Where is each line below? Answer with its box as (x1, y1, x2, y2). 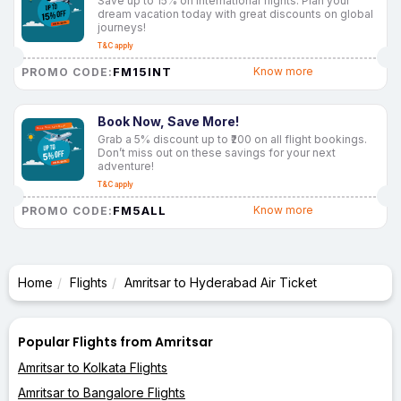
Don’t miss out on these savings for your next (98, 145, 336, 159)
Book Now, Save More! (98, 113, 239, 129)
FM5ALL (113, 202, 166, 218)
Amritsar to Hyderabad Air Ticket (124, 274, 317, 290)
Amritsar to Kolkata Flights (18, 359, 167, 375)
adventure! (98, 158, 154, 173)
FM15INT (113, 64, 172, 79)
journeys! (98, 20, 146, 34)
